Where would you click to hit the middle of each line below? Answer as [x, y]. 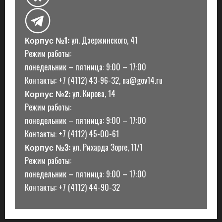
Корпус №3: [48, 147]
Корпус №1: [47, 40]
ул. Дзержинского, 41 [104, 40]
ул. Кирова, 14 [93, 93]
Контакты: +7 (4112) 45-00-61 [72, 134]
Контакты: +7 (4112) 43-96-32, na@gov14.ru [94, 80]
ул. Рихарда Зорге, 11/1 [107, 147]
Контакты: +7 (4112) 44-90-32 [72, 187]
